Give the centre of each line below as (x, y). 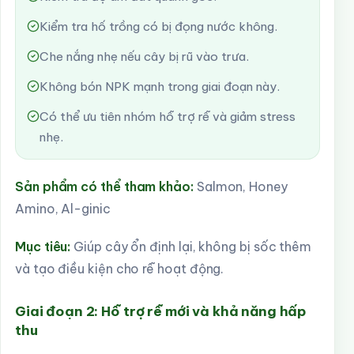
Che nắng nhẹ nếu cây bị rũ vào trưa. (144, 56)
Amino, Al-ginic (63, 209)
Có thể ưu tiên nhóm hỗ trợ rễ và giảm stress (168, 117)
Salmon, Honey (240, 186)
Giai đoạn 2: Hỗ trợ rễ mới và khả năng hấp (161, 311)
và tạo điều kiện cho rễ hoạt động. (120, 269)
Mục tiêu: (43, 247)
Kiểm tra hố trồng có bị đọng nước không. (158, 26)
